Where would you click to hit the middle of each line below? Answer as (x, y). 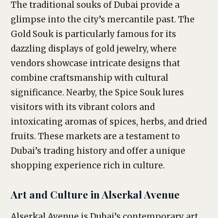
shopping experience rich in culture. (88, 165)
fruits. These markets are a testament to (95, 136)
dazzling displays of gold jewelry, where (94, 49)
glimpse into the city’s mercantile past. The (103, 19)
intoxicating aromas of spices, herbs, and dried (109, 122)
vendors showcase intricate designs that (95, 63)
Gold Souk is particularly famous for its (93, 34)
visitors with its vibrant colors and (83, 107)
